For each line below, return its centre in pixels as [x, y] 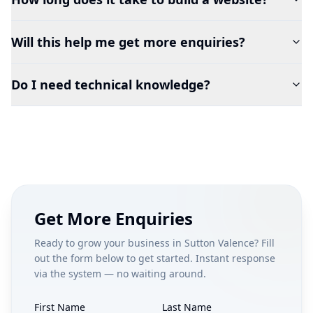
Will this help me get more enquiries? [128, 42]
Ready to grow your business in [109, 242]
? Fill [264, 242]
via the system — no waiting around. [120, 273]
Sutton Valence [219, 242]
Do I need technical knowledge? [111, 84]
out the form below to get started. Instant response [155, 258]
